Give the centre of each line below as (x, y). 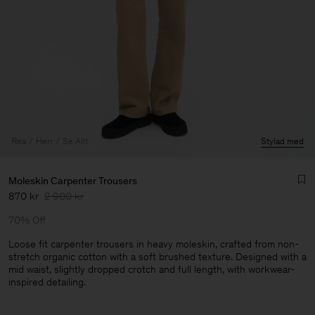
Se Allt (75, 141)
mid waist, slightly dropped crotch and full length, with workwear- (152, 269)
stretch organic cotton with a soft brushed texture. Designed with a (157, 257)
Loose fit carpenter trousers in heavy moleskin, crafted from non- (154, 244)
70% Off (27, 220)
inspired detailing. (47, 282)
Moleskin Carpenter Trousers (73, 181)
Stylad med (282, 141)
